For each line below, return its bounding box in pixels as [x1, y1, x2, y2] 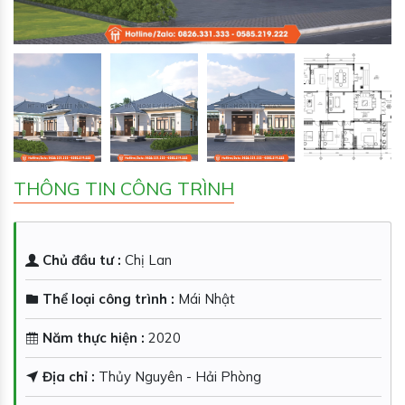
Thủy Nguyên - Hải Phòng [99, 368, 261, 385]
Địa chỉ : [39, 368, 99, 385]
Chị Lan [125, 251, 172, 268]
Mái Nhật [178, 290, 235, 307]
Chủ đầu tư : [39, 251, 125, 268]
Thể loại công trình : [39, 290, 178, 307]
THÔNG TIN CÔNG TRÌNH [14, 177, 234, 200]
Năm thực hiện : [39, 329, 148, 346]
